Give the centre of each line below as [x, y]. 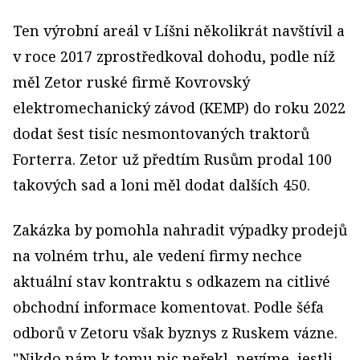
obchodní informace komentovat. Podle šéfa [168, 307]
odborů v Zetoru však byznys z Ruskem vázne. [175, 333]
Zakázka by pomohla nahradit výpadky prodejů [180, 230]
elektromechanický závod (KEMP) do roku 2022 [179, 108]
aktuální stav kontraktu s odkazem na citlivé [172, 282]
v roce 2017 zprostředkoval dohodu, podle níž [174, 57]
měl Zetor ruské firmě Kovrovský [131, 82]
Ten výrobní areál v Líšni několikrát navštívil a [179, 31]
